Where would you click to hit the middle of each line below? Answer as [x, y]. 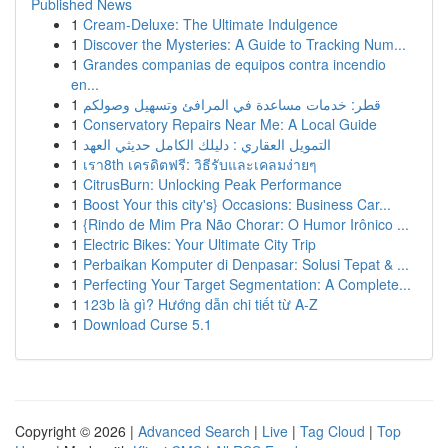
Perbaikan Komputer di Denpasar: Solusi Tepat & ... [246, 264]
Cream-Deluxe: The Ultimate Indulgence [210, 24]
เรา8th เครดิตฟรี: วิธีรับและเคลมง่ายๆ [200, 164]
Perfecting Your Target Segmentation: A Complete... [247, 284]
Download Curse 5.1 [147, 324]
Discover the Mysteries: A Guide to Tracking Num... [244, 44]
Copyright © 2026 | [76, 431]
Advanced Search [194, 431]
